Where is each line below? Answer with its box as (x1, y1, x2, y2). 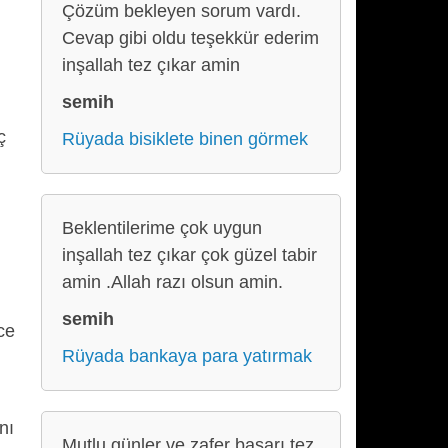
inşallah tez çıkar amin (62, 55, 240, 75)
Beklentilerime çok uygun (62, 218, 262, 238)
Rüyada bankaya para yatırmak (62, 346, 312, 366)
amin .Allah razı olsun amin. (62, 272, 283, 292)
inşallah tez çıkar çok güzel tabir (62, 245, 317, 265)
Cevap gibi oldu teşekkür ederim (62, 28, 319, 48)
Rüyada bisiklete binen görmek (62, 129, 308, 149)
